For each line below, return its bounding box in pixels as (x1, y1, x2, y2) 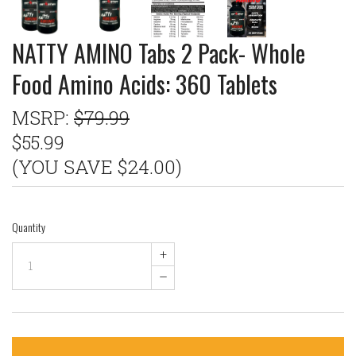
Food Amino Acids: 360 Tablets (12, 65, 277, 102)
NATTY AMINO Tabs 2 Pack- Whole (12, 34, 305, 71)
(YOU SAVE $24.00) (12, 153, 182, 180)
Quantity (12, 218, 45, 235)
